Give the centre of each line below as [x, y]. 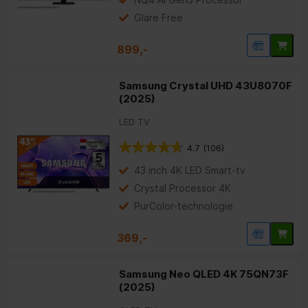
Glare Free [159, 18]
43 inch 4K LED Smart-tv [190, 170]
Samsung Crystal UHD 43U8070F [206, 86]
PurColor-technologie [184, 206]
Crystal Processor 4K [183, 188]
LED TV [135, 122]
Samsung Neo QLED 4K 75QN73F [204, 274]
